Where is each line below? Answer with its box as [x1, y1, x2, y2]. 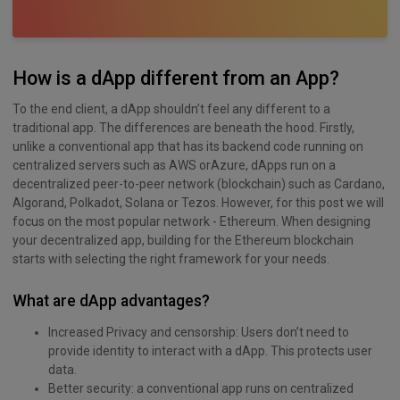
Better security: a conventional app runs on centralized [48, 380, 354, 396]
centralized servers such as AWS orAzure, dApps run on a [12, 157, 336, 172]
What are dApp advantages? [12, 291, 210, 310]
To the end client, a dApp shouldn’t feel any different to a [12, 101, 330, 116]
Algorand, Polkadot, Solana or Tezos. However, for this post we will [12, 195, 384, 210]
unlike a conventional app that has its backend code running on [12, 138, 363, 154]
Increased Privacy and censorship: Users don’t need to [48, 324, 349, 339]
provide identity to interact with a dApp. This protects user [48, 343, 372, 358]
